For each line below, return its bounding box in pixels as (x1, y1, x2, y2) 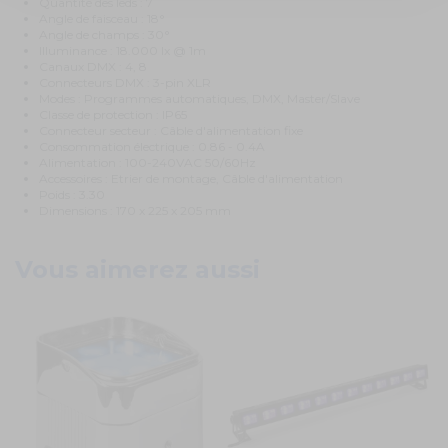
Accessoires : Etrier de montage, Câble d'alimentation (39, 170, 343, 186)
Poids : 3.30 (39, 186, 105, 202)
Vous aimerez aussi (15, 254, 260, 284)
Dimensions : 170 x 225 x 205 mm (39, 202, 231, 218)
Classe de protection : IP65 (39, 106, 187, 122)
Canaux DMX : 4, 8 (39, 58, 147, 74)
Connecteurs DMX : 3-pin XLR (39, 74, 211, 90)
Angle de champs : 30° (39, 26, 170, 42)
